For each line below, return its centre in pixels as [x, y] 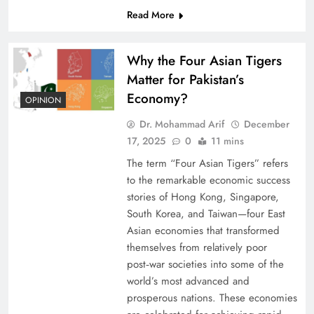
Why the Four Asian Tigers [204, 61]
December [266, 124]
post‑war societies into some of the [205, 265]
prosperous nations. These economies [212, 298]
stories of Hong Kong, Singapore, [203, 197]
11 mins [227, 141]
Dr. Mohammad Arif [182, 124]
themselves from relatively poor [197, 248]
